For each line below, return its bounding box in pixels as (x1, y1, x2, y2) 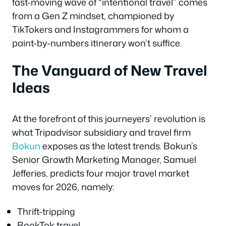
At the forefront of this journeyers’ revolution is (12, 111, 205, 125)
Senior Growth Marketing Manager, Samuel (12, 152, 196, 166)
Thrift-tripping (17, 205, 75, 218)
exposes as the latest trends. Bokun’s (40, 139, 197, 152)
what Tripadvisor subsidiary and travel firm (12, 125, 191, 139)
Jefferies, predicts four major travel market (12, 166, 189, 180)
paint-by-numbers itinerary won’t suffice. (12, 36, 182, 50)
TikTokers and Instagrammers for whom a (12, 23, 189, 36)
